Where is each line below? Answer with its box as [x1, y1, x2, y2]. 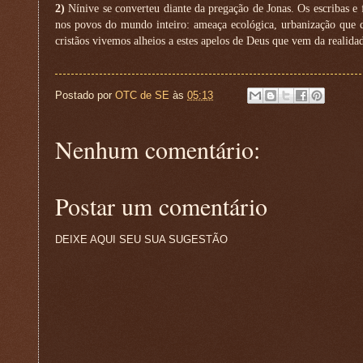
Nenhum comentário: [55, 133, 260, 166]
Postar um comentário [55, 190, 267, 223]
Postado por [55, 88, 115, 101]
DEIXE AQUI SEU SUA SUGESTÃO [55, 233, 228, 246]
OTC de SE [115, 88, 169, 101]
